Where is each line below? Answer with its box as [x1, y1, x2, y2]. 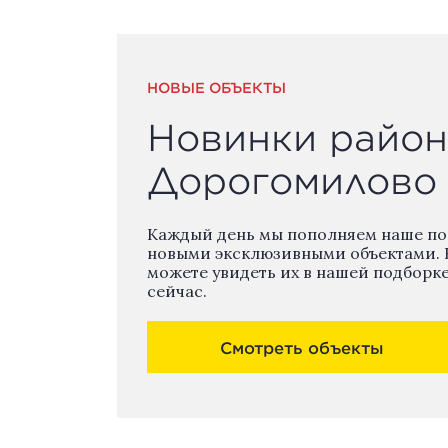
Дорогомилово [147, 159, 437, 201]
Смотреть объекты [219, 337, 384, 357]
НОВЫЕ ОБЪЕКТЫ [147, 79, 286, 96]
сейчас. [147, 281, 207, 301]
